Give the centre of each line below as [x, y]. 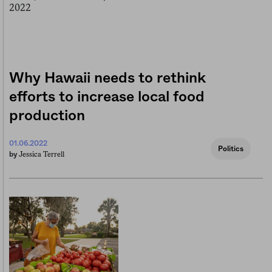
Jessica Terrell [42, 154]
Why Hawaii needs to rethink [107, 78]
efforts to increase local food [107, 97]
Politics [231, 148]
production [47, 116]
